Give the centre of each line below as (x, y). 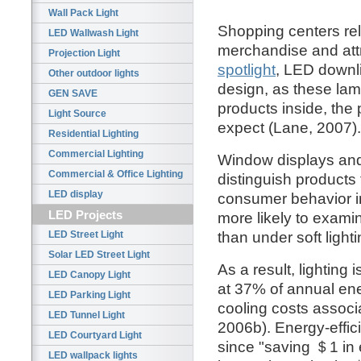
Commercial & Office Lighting (116, 174)
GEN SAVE (73, 94)
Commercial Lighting (96, 154)
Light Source (77, 114)
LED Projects (85, 215)
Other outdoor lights (94, 74)
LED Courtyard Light (95, 336)
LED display (76, 195)
